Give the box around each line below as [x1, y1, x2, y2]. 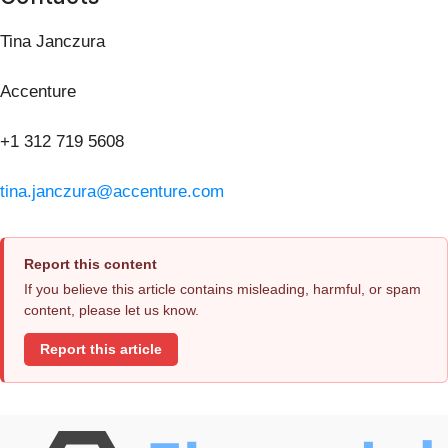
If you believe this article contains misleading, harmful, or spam [24, 281, 421, 298]
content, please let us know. [24, 302, 199, 319]
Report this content [24, 256, 157, 273]
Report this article [40, 341, 162, 357]
